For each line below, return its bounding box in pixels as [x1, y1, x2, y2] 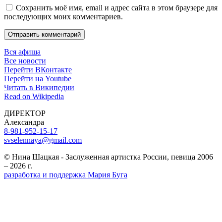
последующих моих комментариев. [4, 12, 123, 21]
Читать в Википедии [4, 83, 74, 92]
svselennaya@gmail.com [4, 135, 82, 144]
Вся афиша [4, 47, 41, 56]
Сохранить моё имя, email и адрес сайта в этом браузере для [14, 3, 218, 12]
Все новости [4, 56, 46, 65]
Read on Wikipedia [4, 92, 64, 101]
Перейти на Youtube [4, 74, 71, 83]
